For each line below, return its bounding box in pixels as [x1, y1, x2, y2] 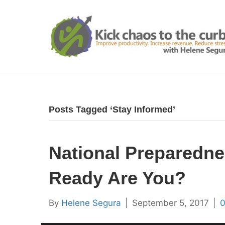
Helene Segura [61, 198, 121, 208]
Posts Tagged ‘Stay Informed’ [49, 104, 175, 115]
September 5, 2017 [132, 198, 209, 208]
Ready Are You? [49, 168, 186, 188]
